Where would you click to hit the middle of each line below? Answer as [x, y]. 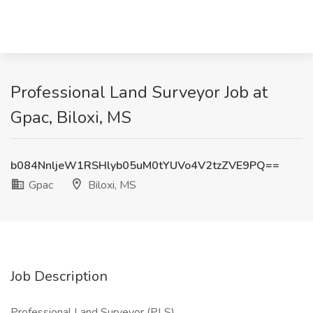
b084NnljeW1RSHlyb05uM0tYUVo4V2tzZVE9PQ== [145, 166]
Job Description [59, 276]
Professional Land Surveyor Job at [139, 92]
